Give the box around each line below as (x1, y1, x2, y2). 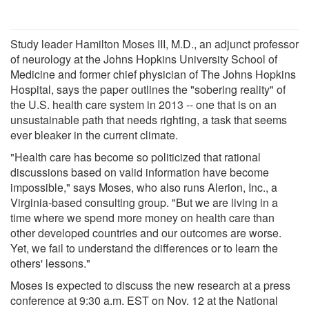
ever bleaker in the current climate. (10, 126, 178, 143)
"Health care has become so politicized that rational (10, 148, 261, 165)
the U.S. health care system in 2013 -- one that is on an (10, 96, 277, 112)
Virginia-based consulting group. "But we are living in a (10, 194, 278, 210)
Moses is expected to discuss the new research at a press (10, 277, 290, 293)
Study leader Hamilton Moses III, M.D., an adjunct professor (10, 35, 299, 52)
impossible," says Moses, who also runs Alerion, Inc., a (10, 179, 277, 195)
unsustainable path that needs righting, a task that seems (10, 111, 287, 128)
